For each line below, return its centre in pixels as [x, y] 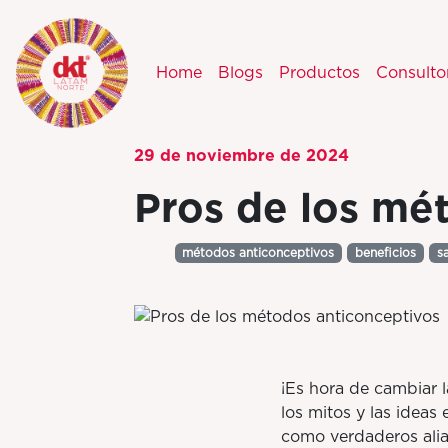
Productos [319, 72]
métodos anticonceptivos [258, 253]
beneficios [386, 253]
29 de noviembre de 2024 [241, 155]
